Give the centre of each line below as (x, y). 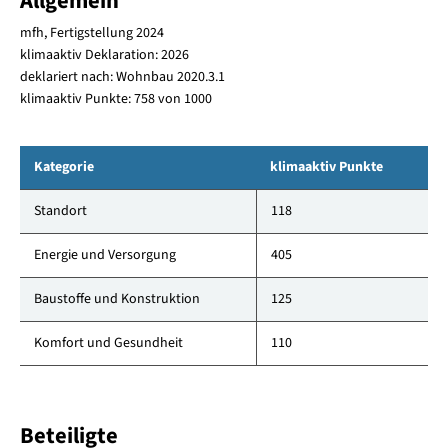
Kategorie (63, 166)
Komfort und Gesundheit (108, 342)
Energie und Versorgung (104, 254)
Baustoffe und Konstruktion (116, 298)
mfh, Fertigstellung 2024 (91, 32)
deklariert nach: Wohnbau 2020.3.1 (122, 76)
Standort (60, 210)
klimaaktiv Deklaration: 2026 (104, 54)
